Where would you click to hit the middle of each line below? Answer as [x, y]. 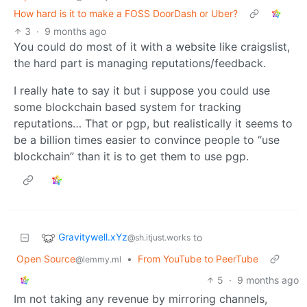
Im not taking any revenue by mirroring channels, [140, 298]
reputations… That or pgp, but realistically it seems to [153, 123]
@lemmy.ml [98, 259]
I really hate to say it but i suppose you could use [142, 90]
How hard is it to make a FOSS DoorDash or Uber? [126, 13]
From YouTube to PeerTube [198, 258]
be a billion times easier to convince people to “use [147, 139]
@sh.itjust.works [159, 237]
